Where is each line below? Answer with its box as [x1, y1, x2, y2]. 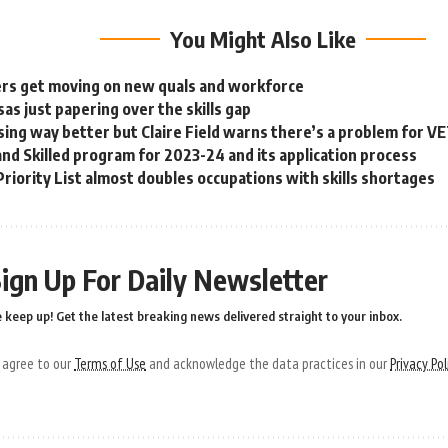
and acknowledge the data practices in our [146, 353, 390, 373]
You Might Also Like [170, 24, 356, 53]
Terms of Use [74, 353, 146, 373]
